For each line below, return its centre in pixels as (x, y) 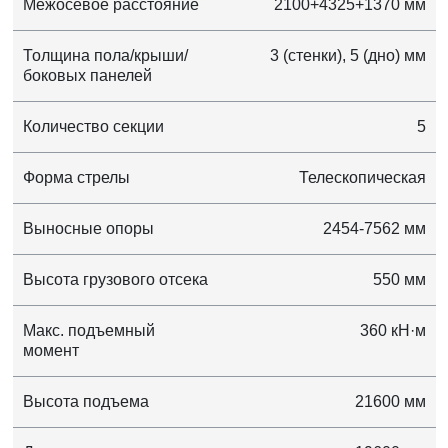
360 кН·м (392, 331)
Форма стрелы (76, 178)
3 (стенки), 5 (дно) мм (347, 56)
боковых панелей (87, 76)
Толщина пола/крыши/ (105, 56)
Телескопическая (362, 178)
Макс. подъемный (88, 331)
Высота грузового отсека (115, 280)
